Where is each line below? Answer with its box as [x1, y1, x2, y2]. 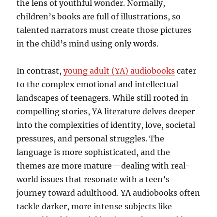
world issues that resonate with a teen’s [16, 174, 170, 185]
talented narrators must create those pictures [16, 25, 192, 35]
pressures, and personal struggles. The [16, 134, 165, 144]
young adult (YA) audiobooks [63, 66, 175, 76]
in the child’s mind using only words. [16, 39, 159, 49]
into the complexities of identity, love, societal [16, 120, 196, 130]
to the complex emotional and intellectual [16, 79, 179, 90]
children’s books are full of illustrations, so [16, 12, 181, 22]
